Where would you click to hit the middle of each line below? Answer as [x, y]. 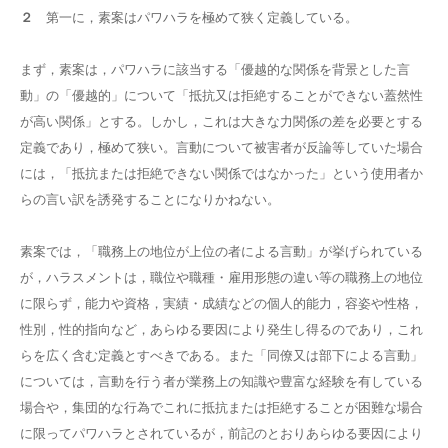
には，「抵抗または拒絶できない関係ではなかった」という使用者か [221, 173]
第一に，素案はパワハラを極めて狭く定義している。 [195, 17]
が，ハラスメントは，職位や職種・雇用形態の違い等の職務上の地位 [221, 277]
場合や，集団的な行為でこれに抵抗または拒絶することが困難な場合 [221, 407]
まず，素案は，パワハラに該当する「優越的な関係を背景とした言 [215, 69]
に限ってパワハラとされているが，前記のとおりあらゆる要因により [221, 433]
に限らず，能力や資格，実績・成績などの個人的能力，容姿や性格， [221, 303]
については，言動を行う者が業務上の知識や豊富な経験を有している [221, 381]
